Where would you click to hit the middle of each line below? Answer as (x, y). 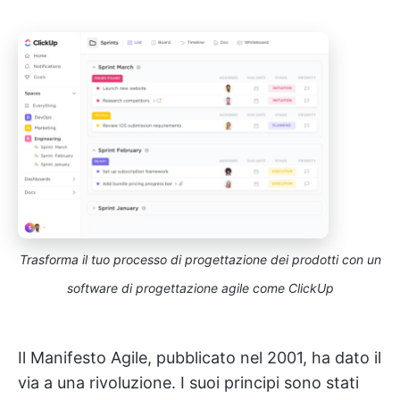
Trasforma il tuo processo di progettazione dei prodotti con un (200, 259)
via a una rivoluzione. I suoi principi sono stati (188, 382)
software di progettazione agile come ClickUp (200, 287)
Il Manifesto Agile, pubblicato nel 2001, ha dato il (200, 357)
